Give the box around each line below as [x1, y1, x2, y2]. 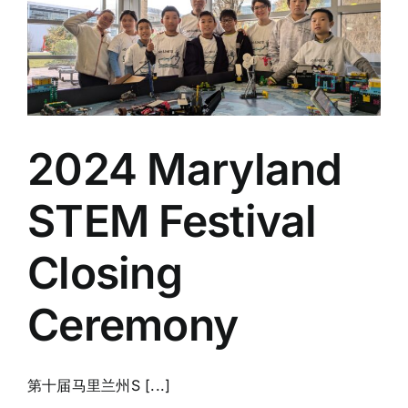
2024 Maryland [27, 141, 342, 196]
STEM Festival [27, 193, 317, 248]
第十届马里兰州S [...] [27, 375, 171, 394]
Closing [27, 245, 182, 300]
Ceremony [27, 297, 239, 352]
